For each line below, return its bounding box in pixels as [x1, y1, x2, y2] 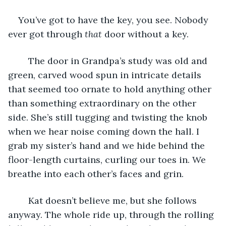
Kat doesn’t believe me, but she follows [18, 194, 28, 206]
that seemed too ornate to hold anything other [8, 83, 214, 95]
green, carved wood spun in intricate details [8, 69, 204, 81]
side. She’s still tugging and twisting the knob [8, 111, 210, 123]
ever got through [8, 28, 85, 40]
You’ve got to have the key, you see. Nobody [18, 14, 211, 26]
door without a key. [102, 28, 189, 40]
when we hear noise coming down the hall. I [8, 125, 202, 137]
